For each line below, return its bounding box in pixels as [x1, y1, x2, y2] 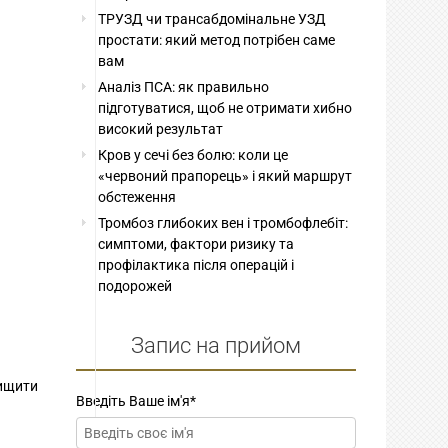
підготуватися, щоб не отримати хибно [98, 99, 353, 116]
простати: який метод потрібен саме [98, 31, 336, 48]
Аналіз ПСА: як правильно [98, 78, 270, 95]
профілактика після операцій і [98, 256, 295, 273]
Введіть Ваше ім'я [76, 392, 190, 409]
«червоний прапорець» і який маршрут [98, 167, 353, 184]
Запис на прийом [131, 332, 301, 358]
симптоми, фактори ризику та [98, 235, 295, 252]
